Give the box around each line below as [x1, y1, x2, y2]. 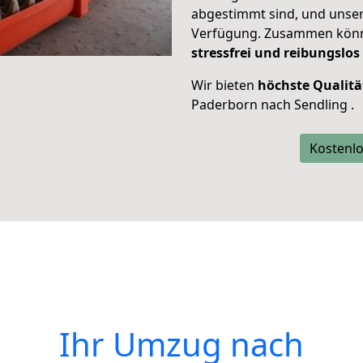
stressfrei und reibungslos [191, 44, 360, 62]
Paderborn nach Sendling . [191, 96, 354, 113]
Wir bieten [191, 76, 258, 94]
